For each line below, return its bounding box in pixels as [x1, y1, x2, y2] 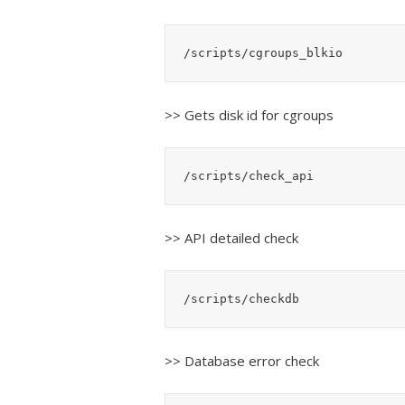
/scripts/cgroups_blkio [184, 45, 343, 60]
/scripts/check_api [184, 168, 314, 183]
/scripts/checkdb [184, 291, 299, 306]
